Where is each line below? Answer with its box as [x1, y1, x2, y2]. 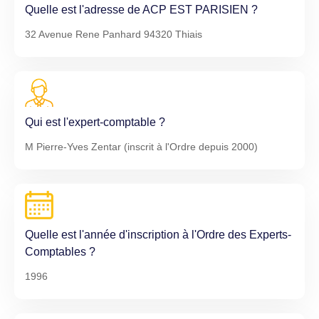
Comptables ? [25, 246, 95, 258]
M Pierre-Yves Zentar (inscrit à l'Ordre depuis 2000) [25, 141, 258, 152]
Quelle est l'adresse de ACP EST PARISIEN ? [25, 4, 258, 16]
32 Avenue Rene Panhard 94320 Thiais [25, 28, 202, 40]
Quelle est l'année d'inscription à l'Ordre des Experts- [25, 229, 291, 241]
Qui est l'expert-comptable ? [25, 116, 165, 128]
